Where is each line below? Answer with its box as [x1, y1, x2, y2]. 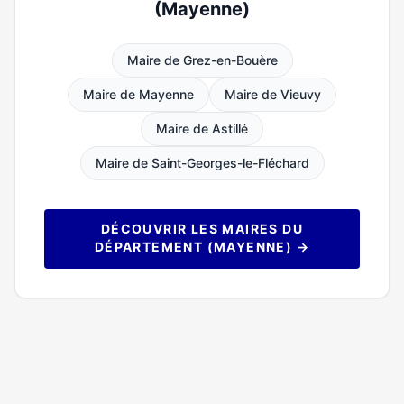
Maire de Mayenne [83, 87, 194, 102]
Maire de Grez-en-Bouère [126, 52, 278, 68]
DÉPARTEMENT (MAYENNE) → [94, 239, 310, 254]
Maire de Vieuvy [225, 87, 321, 102]
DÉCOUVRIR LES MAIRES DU [100, 221, 304, 236]
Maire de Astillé [156, 121, 248, 136]
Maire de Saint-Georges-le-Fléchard [95, 155, 309, 170]
